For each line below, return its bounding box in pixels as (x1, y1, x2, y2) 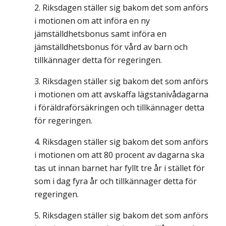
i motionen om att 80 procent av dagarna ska (34, 149, 204, 161)
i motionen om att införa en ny (34, 15, 150, 27)
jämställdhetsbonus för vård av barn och (34, 41, 188, 53)
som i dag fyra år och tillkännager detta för (34, 176, 197, 187)
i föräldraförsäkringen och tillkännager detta (34, 102, 204, 114)
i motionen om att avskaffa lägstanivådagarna (34, 89, 208, 100)
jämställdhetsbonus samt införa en (34, 28, 166, 40)
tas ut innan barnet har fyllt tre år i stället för (34, 162, 205, 174)
